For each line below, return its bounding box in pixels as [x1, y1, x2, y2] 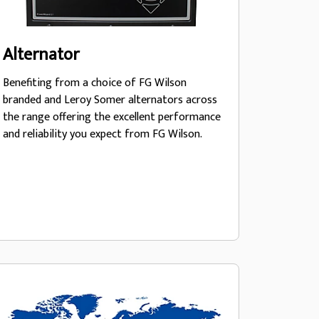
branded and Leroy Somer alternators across [2, 90, 217, 110]
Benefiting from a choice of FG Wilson [2, 73, 187, 93]
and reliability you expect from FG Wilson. [2, 125, 202, 144]
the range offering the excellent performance [2, 108, 53, 127]
